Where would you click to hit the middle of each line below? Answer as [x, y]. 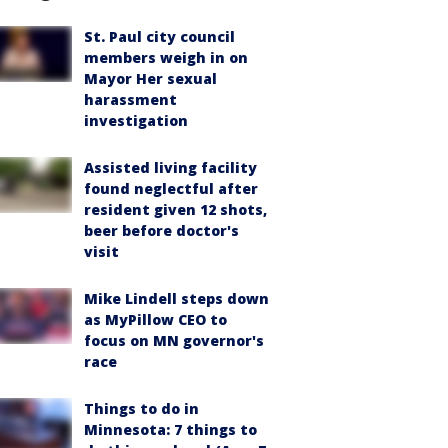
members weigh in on [166, 57]
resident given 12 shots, [175, 209]
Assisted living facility [170, 167]
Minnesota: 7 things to [170, 429]
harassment [130, 99]
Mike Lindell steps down [176, 298]
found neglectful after [171, 188]
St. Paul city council [159, 36]
